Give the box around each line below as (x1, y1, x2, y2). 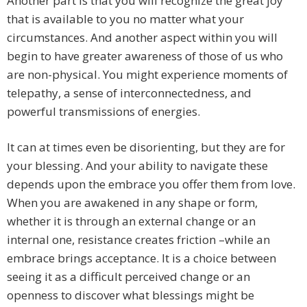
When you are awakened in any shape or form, (7, 195, 258, 211)
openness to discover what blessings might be (7, 287, 254, 304)
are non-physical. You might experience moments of (7, 66, 288, 83)
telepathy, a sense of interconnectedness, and (7, 85, 251, 101)
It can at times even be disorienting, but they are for (7, 139, 285, 156)
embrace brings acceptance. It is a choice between (7, 250, 276, 267)
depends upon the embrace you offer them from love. (7, 176, 295, 193)
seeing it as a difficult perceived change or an (7, 269, 250, 285)
